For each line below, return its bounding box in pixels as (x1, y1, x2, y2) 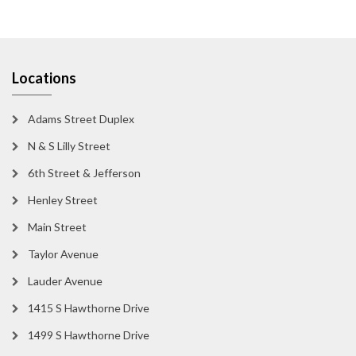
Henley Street (28, 193, 98, 207)
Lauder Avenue (28, 274, 103, 288)
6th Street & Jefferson (28, 166, 141, 180)
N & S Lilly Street (28, 139, 110, 153)
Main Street (28, 220, 87, 234)
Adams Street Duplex (28, 112, 134, 126)
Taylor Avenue (28, 247, 99, 261)
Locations (12, 69, 76, 87)
